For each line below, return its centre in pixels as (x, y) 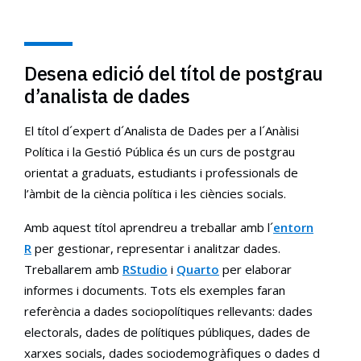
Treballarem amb (73, 269)
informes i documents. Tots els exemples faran (155, 290)
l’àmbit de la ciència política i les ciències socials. (155, 193)
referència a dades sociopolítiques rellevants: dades (168, 311)
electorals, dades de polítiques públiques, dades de (167, 332)
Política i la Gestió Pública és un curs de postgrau (160, 151)
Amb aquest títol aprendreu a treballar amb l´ (152, 227)
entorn (293, 227)
